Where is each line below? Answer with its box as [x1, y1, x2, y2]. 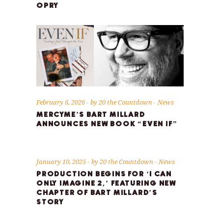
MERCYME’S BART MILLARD [36, 111, 145, 119]
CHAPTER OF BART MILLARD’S [36, 189, 158, 197]
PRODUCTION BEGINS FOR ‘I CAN [36, 170, 172, 178]
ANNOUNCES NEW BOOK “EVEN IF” [36, 120, 178, 128]
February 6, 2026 [36, 98, 86, 107]
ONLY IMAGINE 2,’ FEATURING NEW [36, 180, 177, 188]
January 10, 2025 [36, 157, 87, 166]
